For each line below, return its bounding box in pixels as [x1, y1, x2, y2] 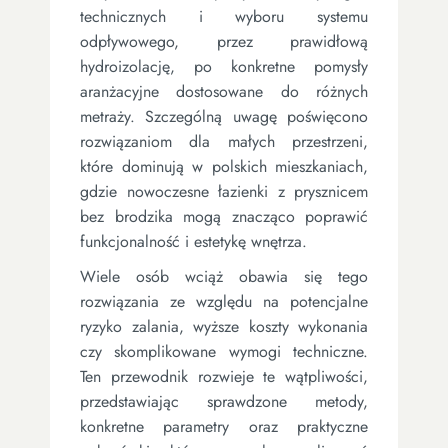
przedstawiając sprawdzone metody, [80, 389, 368, 413]
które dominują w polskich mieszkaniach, [80, 154, 368, 178]
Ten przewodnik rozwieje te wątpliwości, [80, 364, 368, 388]
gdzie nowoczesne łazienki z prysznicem [80, 179, 368, 203]
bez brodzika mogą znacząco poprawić [80, 204, 368, 228]
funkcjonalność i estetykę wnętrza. [80, 229, 307, 253]
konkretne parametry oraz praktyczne [80, 414, 368, 438]
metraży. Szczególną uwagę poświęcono [80, 104, 368, 128]
